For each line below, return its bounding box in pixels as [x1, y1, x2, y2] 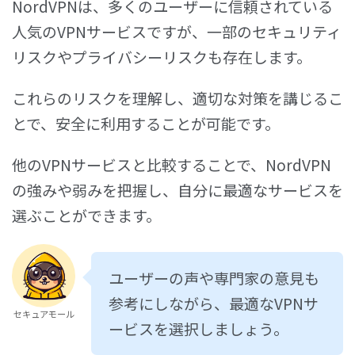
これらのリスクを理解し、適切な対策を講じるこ [12, 86, 343, 109]
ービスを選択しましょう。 [109, 317, 288, 339]
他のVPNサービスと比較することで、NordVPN [12, 153, 331, 175]
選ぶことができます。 [12, 204, 161, 226]
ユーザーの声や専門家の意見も [109, 266, 319, 288]
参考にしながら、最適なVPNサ [109, 292, 319, 314]
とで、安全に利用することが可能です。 [12, 112, 280, 134]
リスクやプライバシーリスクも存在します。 [12, 45, 311, 67]
